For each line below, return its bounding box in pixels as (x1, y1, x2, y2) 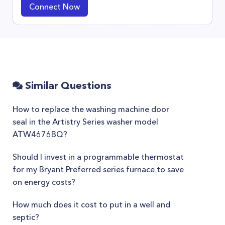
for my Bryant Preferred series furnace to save (13, 164, 184, 174)
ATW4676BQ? (13, 129, 67, 139)
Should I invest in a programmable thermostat (13, 152, 184, 162)
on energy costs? (13, 177, 75, 187)
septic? (13, 212, 39, 222)
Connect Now (29, 2, 80, 12)
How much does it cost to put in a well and (13, 199, 170, 209)
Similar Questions (23, 79, 111, 91)
